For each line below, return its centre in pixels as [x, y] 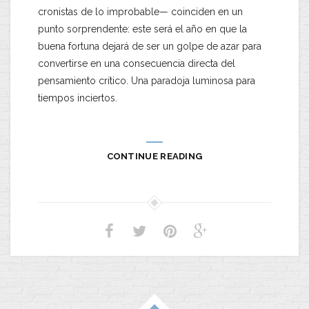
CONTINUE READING [154, 156]
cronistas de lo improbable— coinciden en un [140, 12]
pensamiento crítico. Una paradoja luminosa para [147, 81]
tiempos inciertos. [78, 98]
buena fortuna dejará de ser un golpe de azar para [150, 46]
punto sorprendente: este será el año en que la [142, 29]
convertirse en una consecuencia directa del [137, 63]
